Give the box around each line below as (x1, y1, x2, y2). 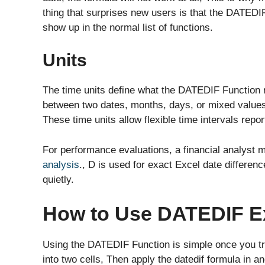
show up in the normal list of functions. (43, 21, 213, 33)
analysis (43, 159, 79, 170)
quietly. (43, 173, 74, 185)
